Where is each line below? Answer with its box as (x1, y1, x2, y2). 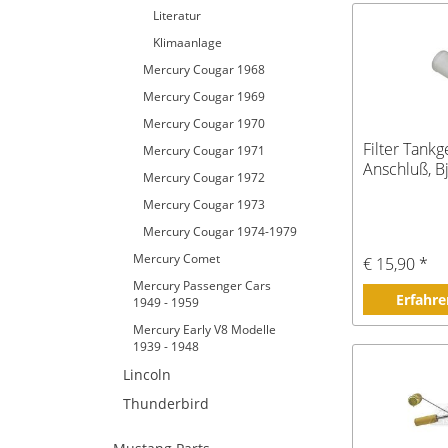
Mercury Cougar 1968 (143, 61, 265, 78)
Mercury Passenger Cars (133, 277, 271, 294)
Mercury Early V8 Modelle (133, 321, 276, 338)
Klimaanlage (153, 34, 222, 51)
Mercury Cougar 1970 (143, 115, 265, 132)
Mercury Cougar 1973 (143, 196, 265, 213)
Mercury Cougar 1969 (143, 88, 265, 105)
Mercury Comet (133, 250, 220, 267)
